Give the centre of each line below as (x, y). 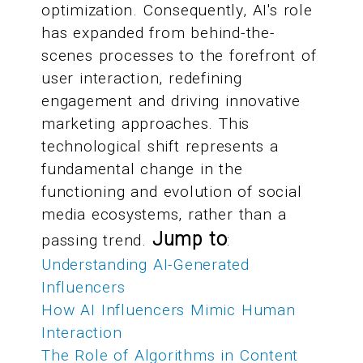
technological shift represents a (160, 147)
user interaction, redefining (142, 79)
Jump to (190, 240)
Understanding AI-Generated (145, 265)
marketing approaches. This (146, 124)
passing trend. (94, 241)
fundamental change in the (142, 169)
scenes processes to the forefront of (179, 56)
